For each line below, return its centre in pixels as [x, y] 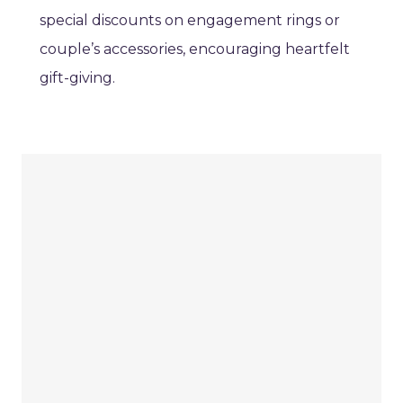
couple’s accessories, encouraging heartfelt [195, 49]
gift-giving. [77, 78]
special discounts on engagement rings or [190, 21]
